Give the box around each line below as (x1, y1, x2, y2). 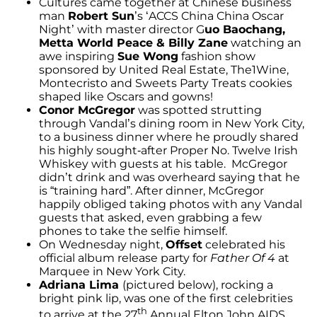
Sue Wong (117, 49, 178, 63)
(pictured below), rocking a (122, 277, 273, 292)
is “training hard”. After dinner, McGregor (39, 183, 264, 197)
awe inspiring (39, 49, 117, 63)
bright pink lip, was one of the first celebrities (39, 291, 293, 305)
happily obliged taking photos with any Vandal (39, 197, 302, 211)
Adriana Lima (39, 277, 122, 292)
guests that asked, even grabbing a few (39, 210, 262, 224)
